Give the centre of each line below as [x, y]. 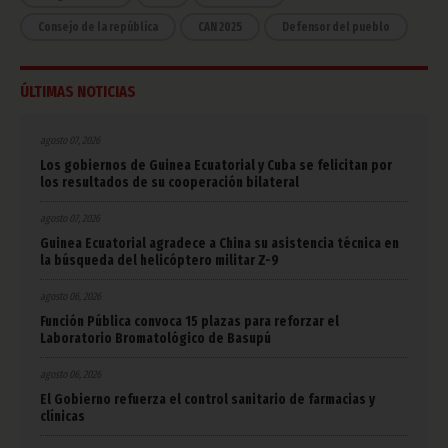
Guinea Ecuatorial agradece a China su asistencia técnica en [219, 243]
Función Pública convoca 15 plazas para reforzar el [189, 321]
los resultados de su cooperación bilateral [169, 182]
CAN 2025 [220, 27]
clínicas [62, 416]
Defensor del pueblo [336, 27]
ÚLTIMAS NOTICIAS [78, 91]
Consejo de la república [98, 27]
